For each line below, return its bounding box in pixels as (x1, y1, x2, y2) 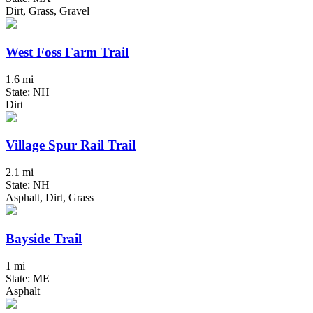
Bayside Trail (6, 231, 82, 246)
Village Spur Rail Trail (6, 138, 136, 153)
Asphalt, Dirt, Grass (6, 191, 94, 204)
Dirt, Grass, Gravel (6, 5, 89, 17)
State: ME (6, 272, 50, 284)
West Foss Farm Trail (6, 45, 129, 60)
